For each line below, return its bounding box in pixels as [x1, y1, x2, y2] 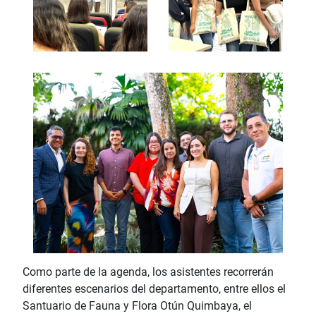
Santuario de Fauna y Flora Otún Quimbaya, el [23, 298, 252, 312]
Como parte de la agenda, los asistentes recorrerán [23, 265, 274, 279]
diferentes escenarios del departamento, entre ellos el [23, 281, 286, 296]
